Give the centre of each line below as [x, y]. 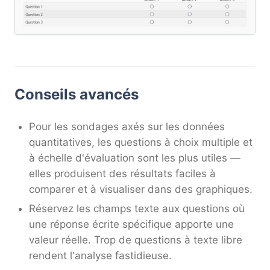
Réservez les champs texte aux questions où [137, 209]
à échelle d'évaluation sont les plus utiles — [135, 158]
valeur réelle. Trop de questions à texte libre [136, 240]
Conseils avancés [77, 95]
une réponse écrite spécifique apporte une [131, 224]
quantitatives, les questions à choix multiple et [141, 143]
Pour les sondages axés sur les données [127, 127]
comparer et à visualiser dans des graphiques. [141, 190]
